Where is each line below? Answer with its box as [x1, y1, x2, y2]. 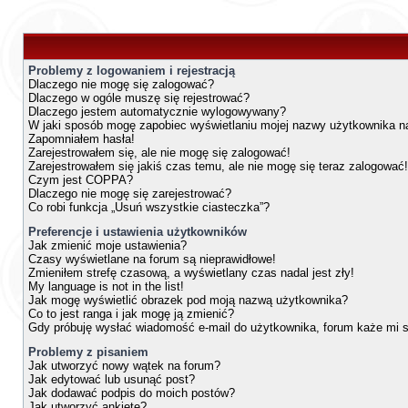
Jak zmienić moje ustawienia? [28, 239, 187, 252]
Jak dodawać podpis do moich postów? [28, 386, 235, 400]
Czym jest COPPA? [28, 173, 133, 187]
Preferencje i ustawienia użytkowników [28, 225, 247, 239]
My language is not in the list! [28, 280, 184, 293]
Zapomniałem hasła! [28, 132, 135, 146]
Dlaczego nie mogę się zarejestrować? [28, 187, 231, 200]
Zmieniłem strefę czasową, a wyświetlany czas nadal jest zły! [28, 266, 354, 280]
